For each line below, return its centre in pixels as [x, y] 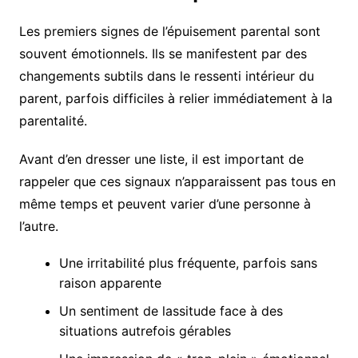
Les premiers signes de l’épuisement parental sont [169, 31]
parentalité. [53, 120]
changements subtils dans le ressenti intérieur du [166, 76]
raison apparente [110, 282]
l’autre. [38, 226]
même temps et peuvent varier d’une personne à [165, 203]
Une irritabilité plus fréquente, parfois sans [188, 263]
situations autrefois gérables [145, 330]
